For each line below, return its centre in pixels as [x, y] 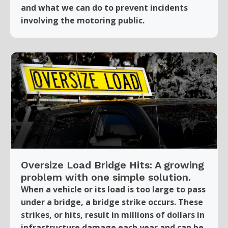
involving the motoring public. [83, 20]
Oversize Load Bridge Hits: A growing [112, 165]
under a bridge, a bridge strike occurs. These [112, 202]
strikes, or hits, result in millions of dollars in [113, 215]
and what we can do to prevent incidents [104, 7]
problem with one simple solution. [106, 177]
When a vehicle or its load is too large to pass [113, 189]
